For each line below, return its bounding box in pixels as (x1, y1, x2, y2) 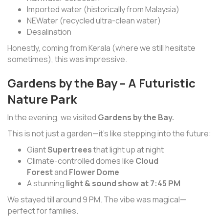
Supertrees (47, 144, 92, 155)
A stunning (27, 178, 66, 189)
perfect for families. (7, 205, 78, 217)
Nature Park (7, 91, 77, 108)
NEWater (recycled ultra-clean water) (27, 15, 161, 26)
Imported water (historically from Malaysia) (27, 4, 179, 15)
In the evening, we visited (7, 112, 98, 123)
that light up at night (92, 144, 164, 155)
